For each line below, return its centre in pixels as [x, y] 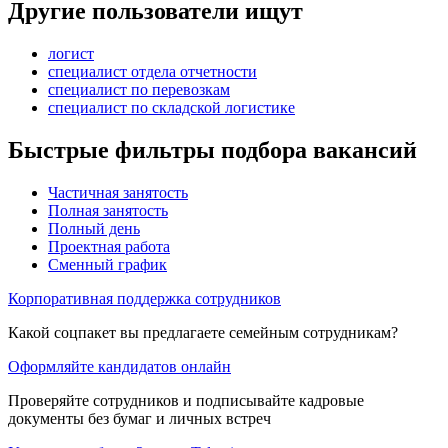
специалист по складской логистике [171, 107]
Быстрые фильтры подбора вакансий [212, 149]
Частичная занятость [118, 192]
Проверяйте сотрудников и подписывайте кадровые [186, 400]
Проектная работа [109, 246]
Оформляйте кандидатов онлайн [119, 366]
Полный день [94, 228]
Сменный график [107, 264]
